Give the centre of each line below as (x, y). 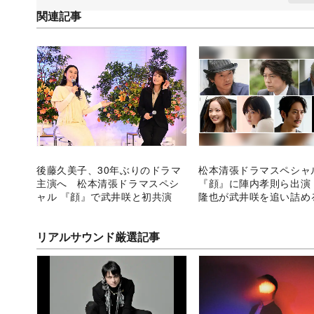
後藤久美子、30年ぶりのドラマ (109, 169)
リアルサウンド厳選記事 (98, 236)
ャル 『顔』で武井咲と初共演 (104, 196)
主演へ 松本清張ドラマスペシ (108, 183)
